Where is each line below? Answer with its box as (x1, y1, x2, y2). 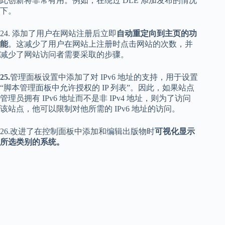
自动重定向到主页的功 (117, 29, 197, 38)
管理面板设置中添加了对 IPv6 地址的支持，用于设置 (10, 72, 198, 81)
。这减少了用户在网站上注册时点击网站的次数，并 (8, 39, 193, 48)
